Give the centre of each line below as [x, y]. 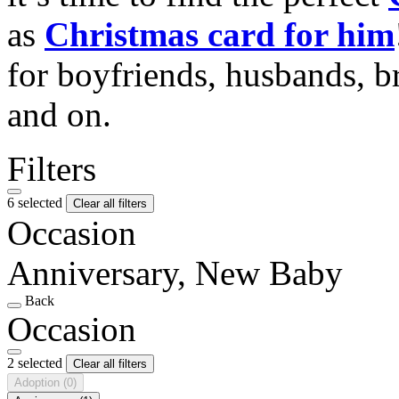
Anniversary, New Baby [175, 273]
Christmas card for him [220, 34]
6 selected [37, 202]
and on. [59, 114]
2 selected [37, 362]
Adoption [39, 382]
